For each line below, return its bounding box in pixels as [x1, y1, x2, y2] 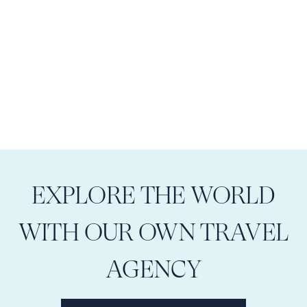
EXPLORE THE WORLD [32, 181, 275, 210]
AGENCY [106, 255, 201, 284]
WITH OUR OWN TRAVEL [18, 218, 289, 247]
